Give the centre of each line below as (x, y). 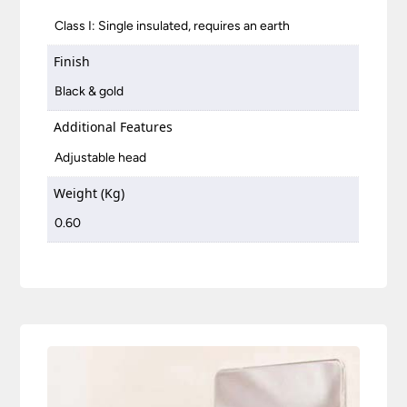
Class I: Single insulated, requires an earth (173, 25)
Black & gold (89, 92)
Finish (72, 61)
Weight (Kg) (89, 193)
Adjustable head (101, 157)
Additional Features (114, 127)
